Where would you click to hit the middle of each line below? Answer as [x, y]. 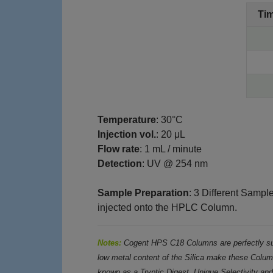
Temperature [127, 120]
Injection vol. [127, 135]
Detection [120, 164]
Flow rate [119, 149]
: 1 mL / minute [171, 149]
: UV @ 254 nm [175, 164]
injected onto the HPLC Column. [168, 208]
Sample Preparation [144, 193]
